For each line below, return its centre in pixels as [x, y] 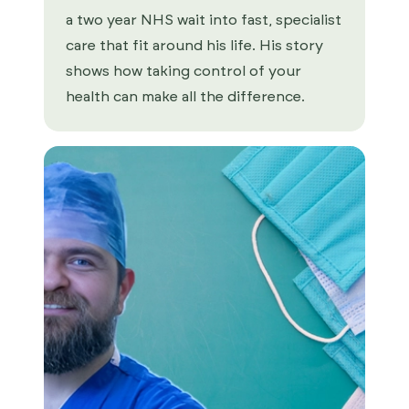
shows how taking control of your [184, 71]
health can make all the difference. [185, 97]
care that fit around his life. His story [194, 46]
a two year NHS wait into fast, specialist [204, 20]
